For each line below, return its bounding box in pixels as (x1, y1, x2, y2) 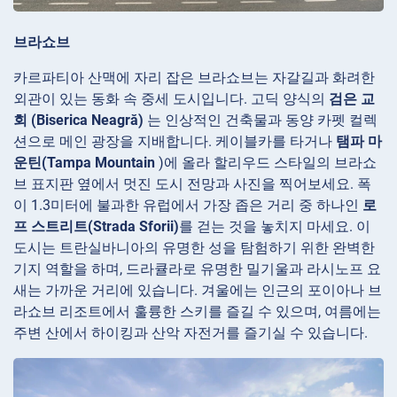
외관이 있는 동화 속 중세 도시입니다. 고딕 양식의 (13, 90, 329, 108)
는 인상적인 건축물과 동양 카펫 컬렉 (144, 112, 378, 129)
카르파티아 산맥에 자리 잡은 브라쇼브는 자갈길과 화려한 (13, 69, 375, 87)
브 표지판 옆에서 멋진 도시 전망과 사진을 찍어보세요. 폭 (13, 175, 371, 193)
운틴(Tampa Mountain (13, 154, 155, 172)
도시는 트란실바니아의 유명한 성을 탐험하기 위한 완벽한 (13, 239, 375, 257)
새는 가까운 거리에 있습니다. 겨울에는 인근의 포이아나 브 (13, 282, 382, 300)
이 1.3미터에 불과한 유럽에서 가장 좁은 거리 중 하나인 (13, 197, 362, 214)
